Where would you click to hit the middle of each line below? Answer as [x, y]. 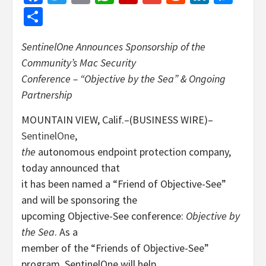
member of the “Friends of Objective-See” [115, 248]
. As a [66, 232]
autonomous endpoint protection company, [133, 152]
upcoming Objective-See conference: [104, 216]
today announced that [71, 168]
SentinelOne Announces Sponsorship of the [113, 47]
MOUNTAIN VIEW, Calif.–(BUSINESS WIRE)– [117, 120]
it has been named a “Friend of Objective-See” [124, 184]
